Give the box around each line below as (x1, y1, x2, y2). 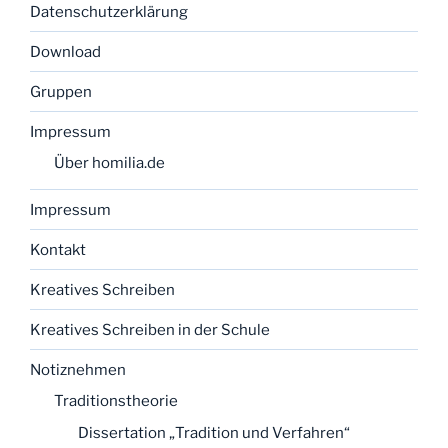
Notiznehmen (30, 360, 126, 379)
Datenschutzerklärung (30, 2, 188, 21)
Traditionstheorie (54, 392, 178, 411)
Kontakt (30, 240, 86, 259)
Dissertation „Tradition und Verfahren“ (78, 423, 350, 442)
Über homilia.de (54, 154, 165, 173)
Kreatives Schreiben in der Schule (30, 320, 270, 339)
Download (30, 42, 101, 61)
